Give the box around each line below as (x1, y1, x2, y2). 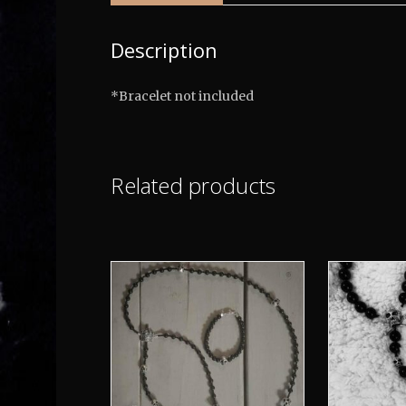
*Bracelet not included (111, 87, 254, 104)
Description (111, 35, 217, 63)
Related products (111, 169, 275, 200)
